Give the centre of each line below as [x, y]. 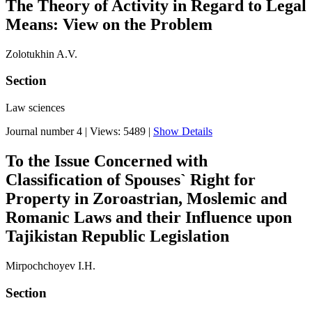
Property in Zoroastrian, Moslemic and [146, 199]
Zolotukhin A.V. [41, 54]
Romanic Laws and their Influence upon [149, 218]
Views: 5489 [118, 132]
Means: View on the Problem [109, 24]
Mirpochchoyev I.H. [50, 265]
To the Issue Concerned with [107, 161]
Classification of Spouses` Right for [131, 180]
